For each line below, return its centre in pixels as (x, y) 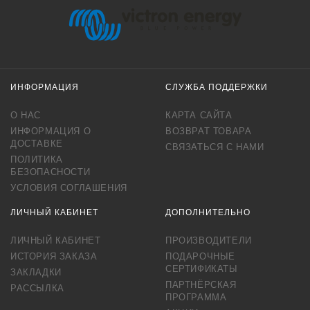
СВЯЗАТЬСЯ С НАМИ (215, 147)
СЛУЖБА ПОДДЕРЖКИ (217, 88)
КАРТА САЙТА (199, 116)
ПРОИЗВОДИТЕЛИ (209, 241)
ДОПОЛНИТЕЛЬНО (208, 213)
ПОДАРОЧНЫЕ (200, 257)
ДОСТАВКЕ (37, 144)
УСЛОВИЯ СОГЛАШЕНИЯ (69, 188)
